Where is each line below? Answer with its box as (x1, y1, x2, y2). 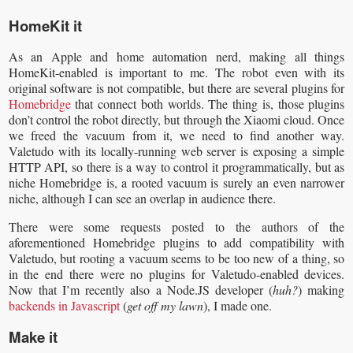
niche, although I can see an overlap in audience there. (8, 189, 276, 206)
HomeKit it (8, 14, 82, 36)
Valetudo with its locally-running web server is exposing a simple (8, 142, 345, 159)
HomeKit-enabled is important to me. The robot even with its (8, 63, 345, 80)
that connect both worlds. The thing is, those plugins (70, 95, 345, 112)
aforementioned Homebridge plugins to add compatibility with (8, 233, 345, 251)
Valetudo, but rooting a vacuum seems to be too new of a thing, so (8, 249, 345, 266)
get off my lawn (126, 296, 203, 314)
